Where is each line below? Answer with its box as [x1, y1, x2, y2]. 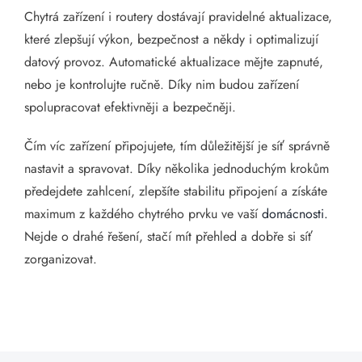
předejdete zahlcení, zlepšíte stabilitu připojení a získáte [24, 182, 327, 200]
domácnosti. [258, 204, 328, 223]
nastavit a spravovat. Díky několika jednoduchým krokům [24, 159, 329, 178]
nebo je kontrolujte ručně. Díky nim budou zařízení [24, 75, 299, 94]
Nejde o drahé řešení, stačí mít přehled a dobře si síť [24, 227, 313, 246]
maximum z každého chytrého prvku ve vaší [24, 204, 258, 223]
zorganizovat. [24, 250, 97, 268]
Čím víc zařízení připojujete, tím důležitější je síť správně [24, 137, 330, 155]
